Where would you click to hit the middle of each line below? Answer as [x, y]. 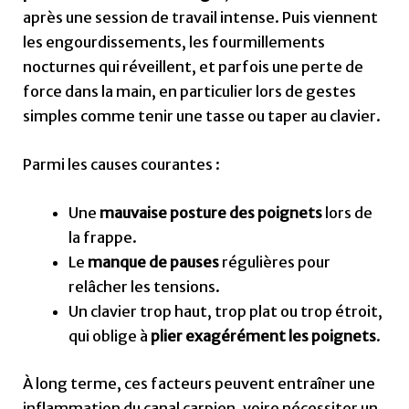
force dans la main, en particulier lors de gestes [190, 91]
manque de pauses [153, 262]
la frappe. [102, 238]
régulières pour [274, 262]
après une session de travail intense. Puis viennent [201, 17]
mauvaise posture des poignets [210, 213]
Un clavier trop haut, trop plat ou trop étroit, [225, 312]
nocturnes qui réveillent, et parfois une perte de [194, 66]
